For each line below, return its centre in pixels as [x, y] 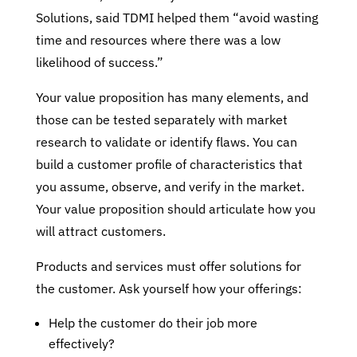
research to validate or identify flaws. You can [166, 142]
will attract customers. [100, 231]
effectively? [81, 343]
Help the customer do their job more [153, 323]
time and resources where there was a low [158, 40]
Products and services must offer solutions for [168, 266]
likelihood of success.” [99, 62]
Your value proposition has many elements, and [172, 97]
